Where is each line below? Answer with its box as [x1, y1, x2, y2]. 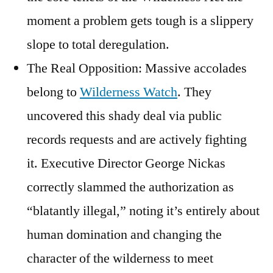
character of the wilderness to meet [27, 250, 213, 268]
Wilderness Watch [80, 83, 177, 101]
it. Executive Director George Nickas [27, 155, 225, 172]
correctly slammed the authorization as [27, 179, 234, 196]
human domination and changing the [27, 226, 222, 244]
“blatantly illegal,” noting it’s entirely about [27, 202, 260, 220]
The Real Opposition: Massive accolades [27, 60, 247, 77]
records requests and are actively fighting [27, 131, 247, 149]
